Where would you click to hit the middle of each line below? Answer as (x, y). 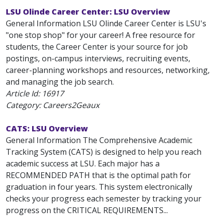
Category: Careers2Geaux (53, 105)
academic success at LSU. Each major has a (83, 163)
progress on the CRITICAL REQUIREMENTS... (87, 210)
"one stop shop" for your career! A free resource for (100, 35)
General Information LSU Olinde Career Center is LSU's (106, 23)
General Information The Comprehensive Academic (99, 140)
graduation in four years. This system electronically (99, 187)
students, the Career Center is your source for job (97, 47)
